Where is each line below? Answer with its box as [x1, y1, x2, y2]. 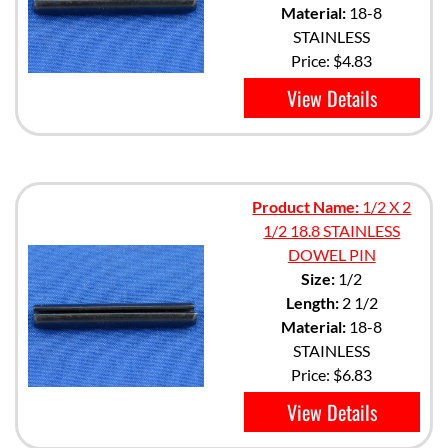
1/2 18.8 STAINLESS [263, 221, 401, 240]
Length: [285, 293, 339, 312]
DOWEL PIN [287, 245, 376, 264]
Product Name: [252, 197, 360, 216]
